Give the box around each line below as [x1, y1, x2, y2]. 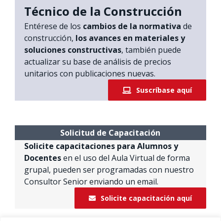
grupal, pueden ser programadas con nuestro [24, 164, 194, 176]
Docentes [24, 152, 63, 164]
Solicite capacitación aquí [101, 193, 192, 203]
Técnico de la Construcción [24, 3, 182, 20]
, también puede [121, 44, 181, 56]
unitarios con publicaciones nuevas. [24, 68, 155, 79]
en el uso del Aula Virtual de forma [63, 152, 190, 164]
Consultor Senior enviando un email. [24, 176, 158, 187]
